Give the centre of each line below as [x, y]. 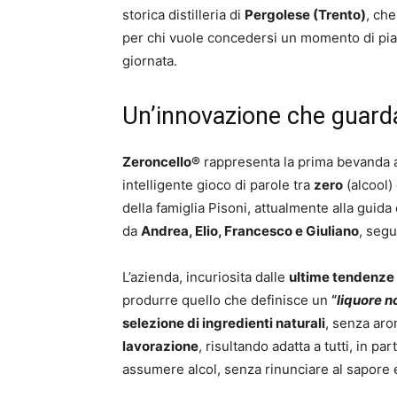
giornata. [150, 61]
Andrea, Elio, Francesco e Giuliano [250, 231]
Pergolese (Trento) [305, 15]
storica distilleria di [183, 15]
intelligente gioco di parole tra [218, 185]
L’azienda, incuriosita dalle [206, 277]
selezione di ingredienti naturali [224, 323]
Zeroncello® [161, 162]
